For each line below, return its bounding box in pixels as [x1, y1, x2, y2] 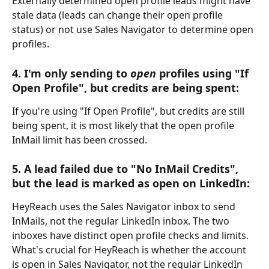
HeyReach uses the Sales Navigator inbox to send [12, 200, 238, 214]
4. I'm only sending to [12, 65, 130, 80]
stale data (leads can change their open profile [12, 8, 225, 22]
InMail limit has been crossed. [12, 133, 147, 147]
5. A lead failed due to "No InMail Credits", [12, 162, 241, 177]
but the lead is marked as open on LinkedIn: [12, 176, 250, 191]
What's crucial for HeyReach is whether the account [12, 243, 249, 257]
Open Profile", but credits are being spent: [12, 80, 239, 95]
